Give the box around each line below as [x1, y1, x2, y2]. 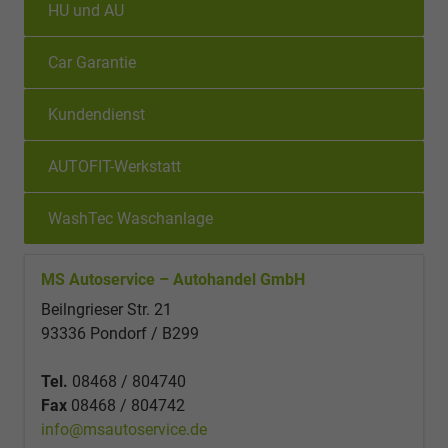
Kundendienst [48, 104, 145, 124]
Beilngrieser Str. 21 [41, 299, 172, 319]
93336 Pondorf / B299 [41, 323, 199, 343]
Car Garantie [48, 52, 136, 72]
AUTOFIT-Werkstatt [48, 156, 181, 176]
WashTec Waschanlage [48, 208, 213, 228]
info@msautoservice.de [41, 419, 207, 439]
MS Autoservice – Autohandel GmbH [41, 269, 305, 289]
